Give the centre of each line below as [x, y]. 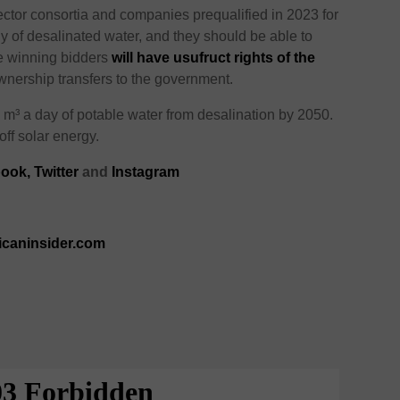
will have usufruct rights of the [214, 58]
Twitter [57, 172]
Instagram [146, 172]
